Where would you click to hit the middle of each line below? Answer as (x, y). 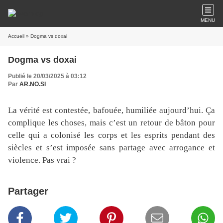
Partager (28, 191)
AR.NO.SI (33, 84)
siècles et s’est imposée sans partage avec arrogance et (111, 148)
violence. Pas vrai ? (42, 160)
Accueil (16, 36)
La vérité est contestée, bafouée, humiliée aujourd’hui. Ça (111, 110)
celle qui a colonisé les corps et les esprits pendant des (111, 135)
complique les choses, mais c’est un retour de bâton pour (111, 123)
